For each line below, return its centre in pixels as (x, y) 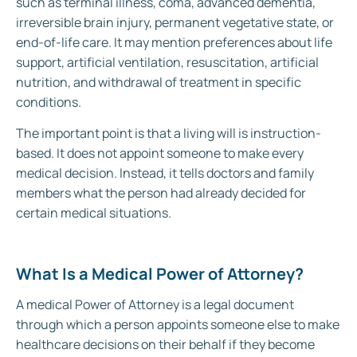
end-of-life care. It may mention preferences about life (174, 42)
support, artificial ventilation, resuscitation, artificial (167, 62)
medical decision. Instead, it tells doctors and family (165, 173)
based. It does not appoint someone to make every (160, 153)
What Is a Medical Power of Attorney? (160, 273)
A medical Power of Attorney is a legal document (155, 304)
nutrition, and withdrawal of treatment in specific (159, 82)
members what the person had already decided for (161, 193)
